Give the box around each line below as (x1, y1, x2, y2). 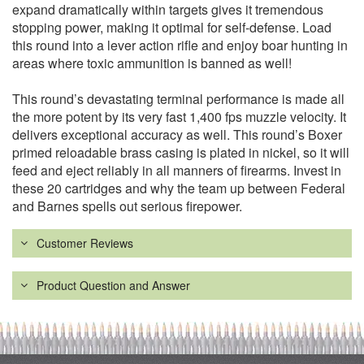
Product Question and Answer (37, 277, 190, 294)
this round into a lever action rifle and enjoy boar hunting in (12, 36, 348, 55)
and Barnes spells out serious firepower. (12, 197, 242, 216)
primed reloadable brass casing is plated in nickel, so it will (12, 143, 349, 162)
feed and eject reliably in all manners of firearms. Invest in (12, 161, 341, 180)
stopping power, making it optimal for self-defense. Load (12, 18, 331, 37)
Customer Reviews (37, 235, 133, 252)
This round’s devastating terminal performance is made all (12, 89, 344, 109)
